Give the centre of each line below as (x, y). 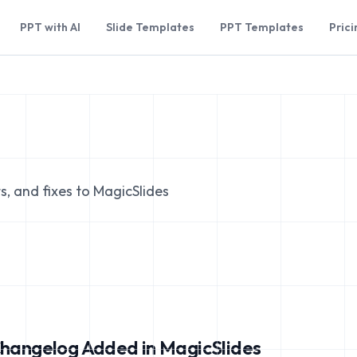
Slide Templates (151, 27)
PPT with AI (51, 27)
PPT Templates (262, 27)
